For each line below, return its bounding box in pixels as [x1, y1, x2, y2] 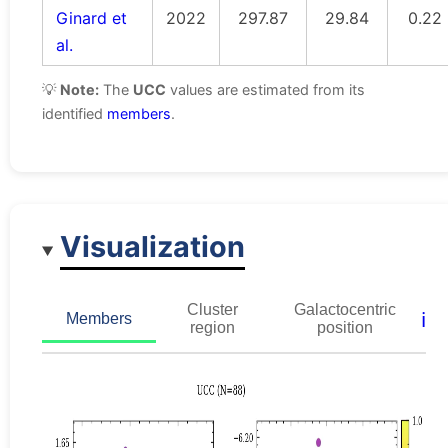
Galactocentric [293, 300, 396, 318]
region [189, 318, 235, 336]
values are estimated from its [166, 81, 365, 99]
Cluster [186, 300, 238, 318]
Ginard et [56, 8, 127, 29]
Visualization [60, 228, 246, 264]
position [316, 318, 373, 336]
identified [42, 105, 107, 123]
